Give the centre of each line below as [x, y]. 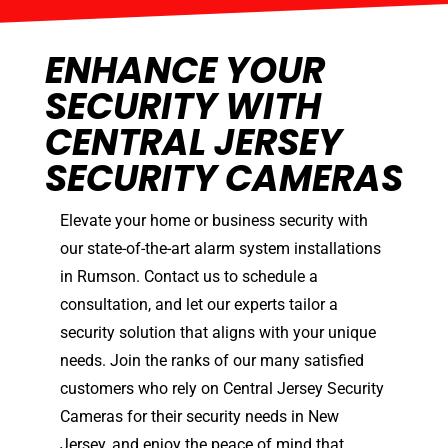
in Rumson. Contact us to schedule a [189, 277]
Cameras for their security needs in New [199, 417]
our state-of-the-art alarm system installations [220, 249]
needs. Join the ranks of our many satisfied [212, 361]
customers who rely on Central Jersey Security [222, 389]
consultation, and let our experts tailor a [199, 305]
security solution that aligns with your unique [218, 333]
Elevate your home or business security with [214, 221]
